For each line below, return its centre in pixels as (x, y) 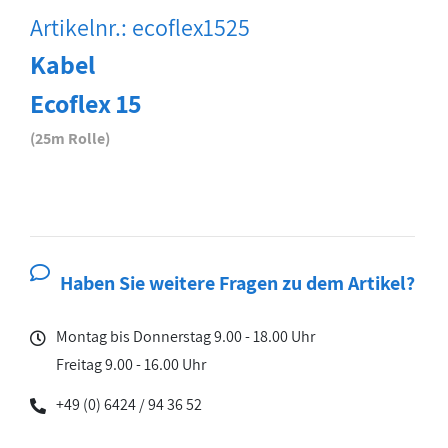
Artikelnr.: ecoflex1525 (140, 27)
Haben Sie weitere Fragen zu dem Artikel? (237, 283)
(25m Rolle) (70, 138)
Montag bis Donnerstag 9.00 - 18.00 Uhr (185, 336)
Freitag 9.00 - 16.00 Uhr (131, 364)
